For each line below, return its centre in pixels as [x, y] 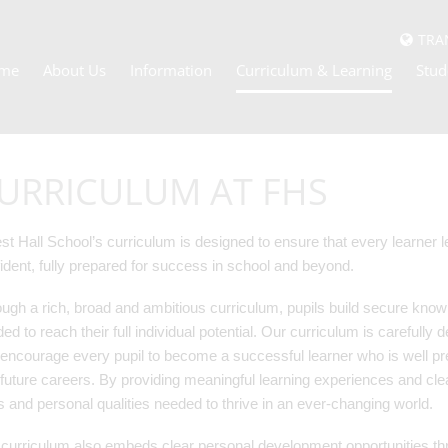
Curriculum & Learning [314, 70]
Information [171, 70]
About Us [74, 70]
